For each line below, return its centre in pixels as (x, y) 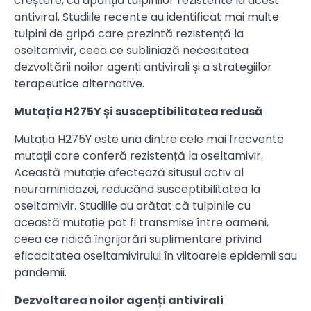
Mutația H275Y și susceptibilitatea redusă (138, 112)
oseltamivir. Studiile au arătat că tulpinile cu (132, 206)
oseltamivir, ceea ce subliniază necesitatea (131, 51)
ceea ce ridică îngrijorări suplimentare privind (138, 239)
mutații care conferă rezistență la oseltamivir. (138, 156)
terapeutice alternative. (79, 84)
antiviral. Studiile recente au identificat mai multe (146, 17)
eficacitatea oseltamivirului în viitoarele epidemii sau (155, 256)
